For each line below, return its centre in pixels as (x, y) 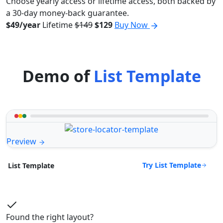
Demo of (58, 76)
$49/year (23, 25)
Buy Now (132, 25)
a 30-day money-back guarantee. (67, 13)
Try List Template (172, 165)
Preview (22, 142)
